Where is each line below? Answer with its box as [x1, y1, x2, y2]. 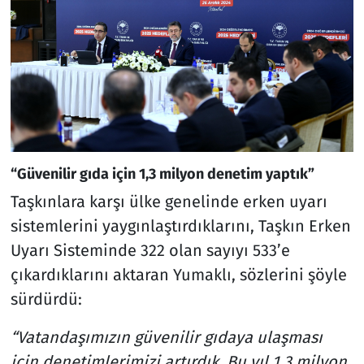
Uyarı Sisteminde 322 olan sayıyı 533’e [10, 240, 290, 261]
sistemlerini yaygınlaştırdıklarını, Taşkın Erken [10, 216, 351, 236]
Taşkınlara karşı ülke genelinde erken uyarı [10, 192, 327, 212]
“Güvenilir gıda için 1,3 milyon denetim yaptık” [10, 164, 314, 183]
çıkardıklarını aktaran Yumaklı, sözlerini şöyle [10, 265, 347, 285]
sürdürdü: [10, 289, 82, 310]
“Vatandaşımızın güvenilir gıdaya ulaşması [10, 327, 323, 348]
